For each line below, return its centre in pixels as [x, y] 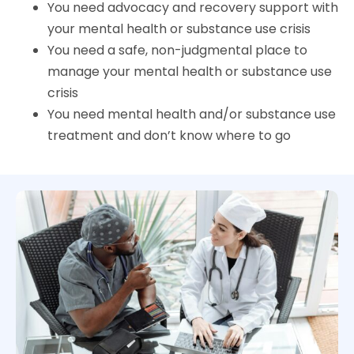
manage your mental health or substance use [190, 71]
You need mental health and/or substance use [192, 114]
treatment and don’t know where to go [169, 135]
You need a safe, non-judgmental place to [177, 50]
